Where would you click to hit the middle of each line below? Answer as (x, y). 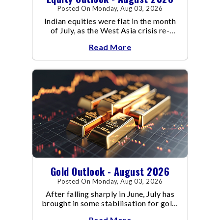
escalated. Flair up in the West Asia (110, 39)
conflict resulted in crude (110, 49)
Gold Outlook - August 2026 (110, 172)
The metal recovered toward (110, 213)
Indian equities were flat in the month (110, 21)
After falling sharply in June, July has (110, 194)
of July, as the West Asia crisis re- (110, 30)
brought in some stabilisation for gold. (110, 203)
